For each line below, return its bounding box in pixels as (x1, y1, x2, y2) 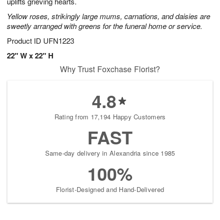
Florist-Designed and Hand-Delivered (55, 185, 165, 194)
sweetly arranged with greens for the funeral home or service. (7, 21, 202, 31)
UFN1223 (43, 35, 74, 46)
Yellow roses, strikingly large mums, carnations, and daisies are (7, 11, 210, 22)
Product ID (7, 35, 43, 46)
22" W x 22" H (7, 50, 54, 61)
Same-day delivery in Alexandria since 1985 (45, 148, 175, 158)
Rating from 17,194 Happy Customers (54, 112, 166, 122)
